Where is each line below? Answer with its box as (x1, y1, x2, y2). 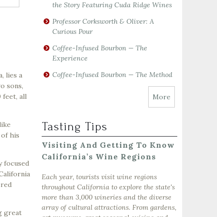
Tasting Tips (42, 120, 108, 134)
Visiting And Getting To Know (42, 140, 175, 150)
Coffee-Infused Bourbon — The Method (52, 70, 172, 79)
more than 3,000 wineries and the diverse (42, 193, 171, 202)
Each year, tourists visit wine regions (42, 172, 157, 182)
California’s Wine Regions (42, 152, 156, 162)
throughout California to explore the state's (42, 183, 175, 192)
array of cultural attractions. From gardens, (42, 203, 176, 212)
